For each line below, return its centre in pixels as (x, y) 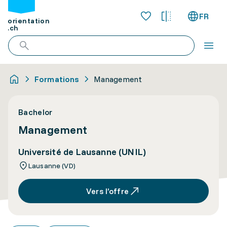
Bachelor (35, 112)
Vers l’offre (107, 191)
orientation (29, 21)
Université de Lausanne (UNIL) (82, 152)
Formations (57, 79)
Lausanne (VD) (52, 166)
